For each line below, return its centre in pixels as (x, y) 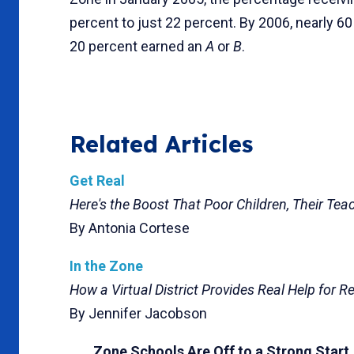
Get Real (97, 180)
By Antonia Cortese (130, 228)
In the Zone (106, 265)
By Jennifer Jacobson (138, 313)
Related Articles (161, 143)
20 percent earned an (137, 46)
